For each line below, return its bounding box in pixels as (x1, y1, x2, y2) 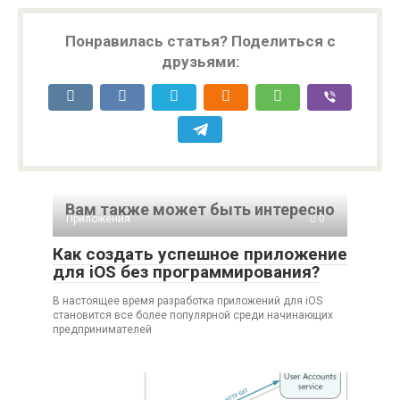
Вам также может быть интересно (65, 200, 335, 220)
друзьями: (161, 53, 239, 71)
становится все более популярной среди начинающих (53, 309, 333, 322)
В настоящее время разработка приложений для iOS (53, 295, 322, 308)
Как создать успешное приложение (53, 244, 347, 265)
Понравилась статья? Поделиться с (64, 32, 336, 51)
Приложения (66, 212, 130, 226)
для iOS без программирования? (53, 262, 320, 283)
